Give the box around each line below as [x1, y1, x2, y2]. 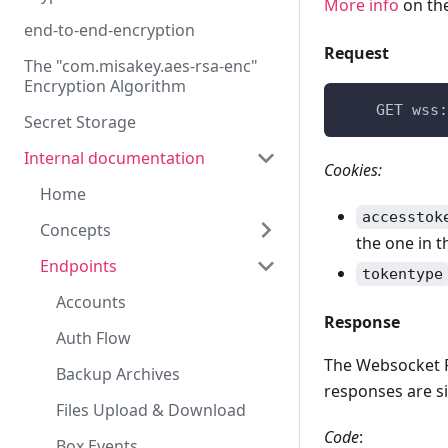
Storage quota [56, 383, 165, 405]
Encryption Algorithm [24, 75, 186, 97]
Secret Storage [24, 111, 136, 133]
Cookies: [324, 159, 382, 181]
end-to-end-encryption [24, 19, 195, 41]
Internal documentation [24, 147, 205, 169]
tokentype [362, 265, 444, 283]
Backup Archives [56, 363, 180, 385]
